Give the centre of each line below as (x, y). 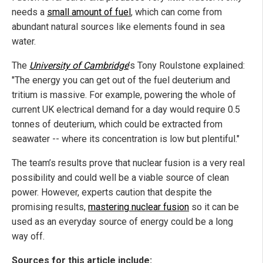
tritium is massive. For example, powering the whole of (124, 95)
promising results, (50, 207)
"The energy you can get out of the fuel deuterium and (121, 80)
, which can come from (176, 12)
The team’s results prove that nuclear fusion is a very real (128, 163)
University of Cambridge (79, 65)
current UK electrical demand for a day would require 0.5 (126, 109)
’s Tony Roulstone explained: (187, 65)
